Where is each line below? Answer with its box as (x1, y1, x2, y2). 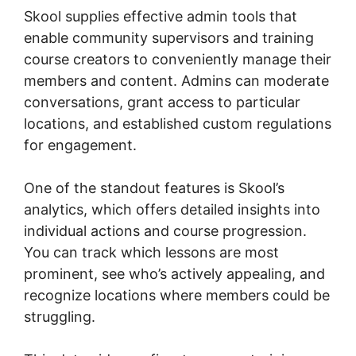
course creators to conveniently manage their (24, 50, 331, 68)
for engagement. (24, 136, 137, 153)
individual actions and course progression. (24, 222, 307, 239)
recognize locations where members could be (24, 286, 330, 304)
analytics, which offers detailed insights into (24, 200, 320, 218)
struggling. (24, 308, 95, 325)
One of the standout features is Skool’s (24, 179, 284, 196)
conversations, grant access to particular (24, 93, 300, 110)
